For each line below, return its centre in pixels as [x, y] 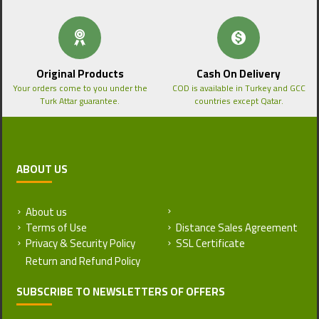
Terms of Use [56, 228]
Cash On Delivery [239, 74]
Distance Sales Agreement [237, 228]
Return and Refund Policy [233, 212]
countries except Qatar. [239, 101]
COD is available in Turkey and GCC [239, 88]
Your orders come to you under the [80, 88]
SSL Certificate [210, 243]
